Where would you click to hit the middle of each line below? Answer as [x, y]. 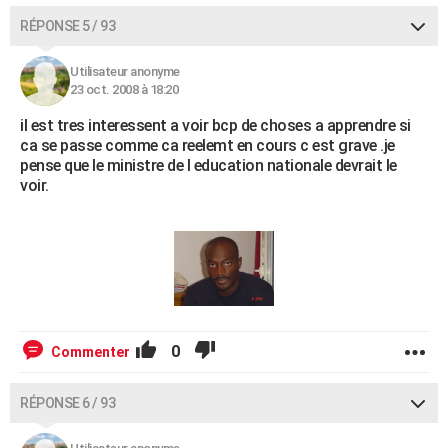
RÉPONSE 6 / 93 [67, 402]
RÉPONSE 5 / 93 [67, 25]
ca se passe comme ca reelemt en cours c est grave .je [207, 145]
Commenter [90, 351]
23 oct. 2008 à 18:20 [124, 89]
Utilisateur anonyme [125, 71]
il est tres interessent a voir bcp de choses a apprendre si [215, 125]
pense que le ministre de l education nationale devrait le [208, 165]
